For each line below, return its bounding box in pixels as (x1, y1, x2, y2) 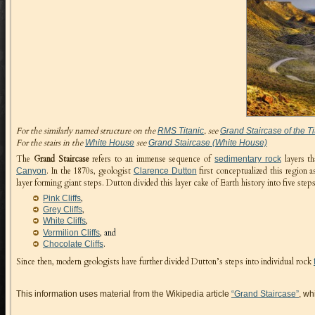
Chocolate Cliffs (43, 239, 103, 250)
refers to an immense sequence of (89, 153, 215, 165)
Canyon (16, 165, 46, 176)
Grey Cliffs (43, 204, 82, 214)
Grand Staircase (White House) (148, 137, 267, 148)
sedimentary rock (214, 153, 281, 164)
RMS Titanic (157, 125, 204, 136)
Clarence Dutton (133, 165, 197, 176)
